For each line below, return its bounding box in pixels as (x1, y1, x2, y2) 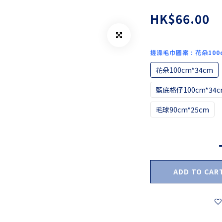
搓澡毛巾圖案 (150, 48, 191, 56)
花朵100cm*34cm (156, 65, 213, 75)
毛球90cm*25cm (156, 105, 209, 114)
